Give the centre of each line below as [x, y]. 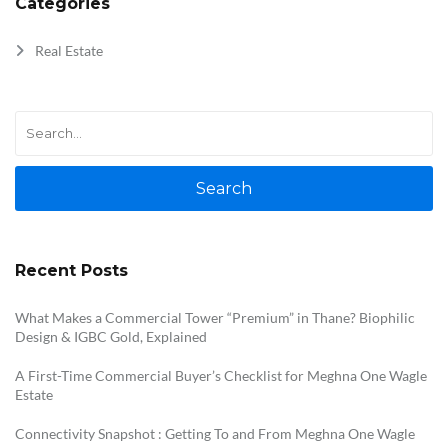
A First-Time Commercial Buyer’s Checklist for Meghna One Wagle [221, 375]
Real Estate [69, 50]
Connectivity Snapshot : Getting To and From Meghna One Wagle [215, 433]
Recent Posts [71, 270]
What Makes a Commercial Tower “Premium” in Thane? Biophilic [215, 317]
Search [224, 188]
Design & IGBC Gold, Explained [111, 336]
